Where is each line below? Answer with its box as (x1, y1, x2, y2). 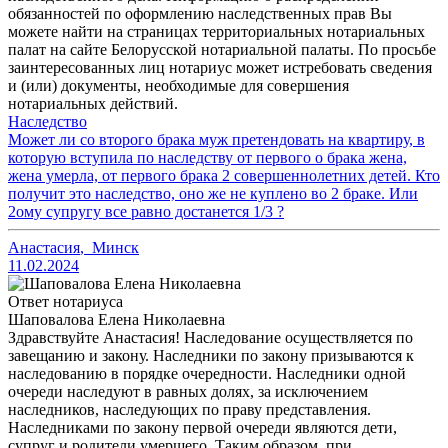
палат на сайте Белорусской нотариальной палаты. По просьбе (8, 41, 436, 59)
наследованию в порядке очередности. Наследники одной (8, 365, 406, 383)
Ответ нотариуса (8, 293, 123, 311)
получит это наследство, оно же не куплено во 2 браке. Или (8, 185, 418, 203)
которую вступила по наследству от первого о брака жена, (8, 149, 407, 167)
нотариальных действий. (8, 95, 178, 113)
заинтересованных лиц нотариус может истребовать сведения (8, 59, 432, 77)
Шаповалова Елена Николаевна (8, 311, 225, 329)
